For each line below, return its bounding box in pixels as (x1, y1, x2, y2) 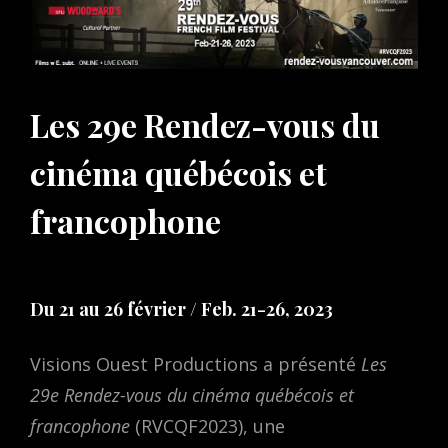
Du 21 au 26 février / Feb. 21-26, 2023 (30, 297, 333, 322)
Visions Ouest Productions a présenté (30, 352, 361, 377)
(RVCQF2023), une (130, 414, 285, 439)
